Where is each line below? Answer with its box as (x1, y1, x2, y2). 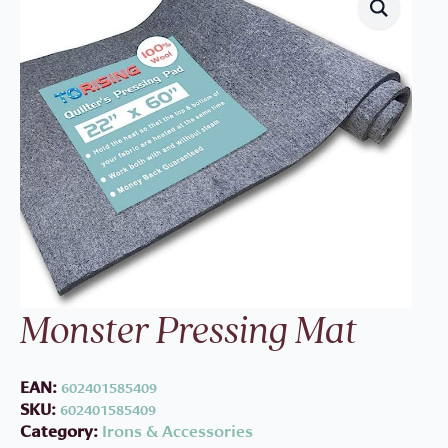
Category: (20, 419, 102, 443)
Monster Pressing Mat (20, 311, 357, 353)
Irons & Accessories (102, 419, 253, 443)
